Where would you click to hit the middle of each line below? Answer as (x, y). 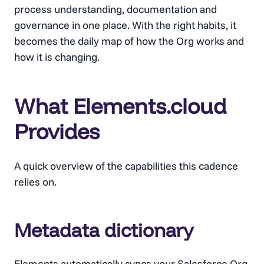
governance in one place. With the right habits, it (125, 25)
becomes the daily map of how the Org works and (129, 41)
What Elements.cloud (120, 105)
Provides (57, 131)
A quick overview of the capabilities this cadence (126, 166)
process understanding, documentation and (115, 9)
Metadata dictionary (104, 230)
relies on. (35, 181)
